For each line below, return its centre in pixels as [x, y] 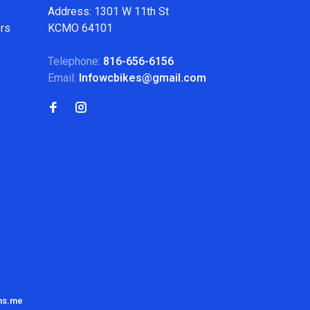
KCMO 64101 [80, 28]
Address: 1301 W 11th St [108, 11]
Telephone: [75, 61]
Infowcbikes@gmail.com [143, 77]
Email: [63, 77]
